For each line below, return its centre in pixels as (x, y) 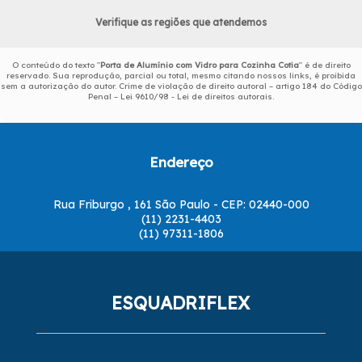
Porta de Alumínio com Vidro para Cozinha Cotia (199, 65)
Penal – (104, 96)
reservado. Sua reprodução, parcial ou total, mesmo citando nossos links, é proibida (181, 75)
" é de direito (324, 65)
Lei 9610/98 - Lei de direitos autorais (196, 96)
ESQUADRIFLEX (181, 303)
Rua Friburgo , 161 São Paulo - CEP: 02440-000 (181, 204)
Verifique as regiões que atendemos (181, 22)
